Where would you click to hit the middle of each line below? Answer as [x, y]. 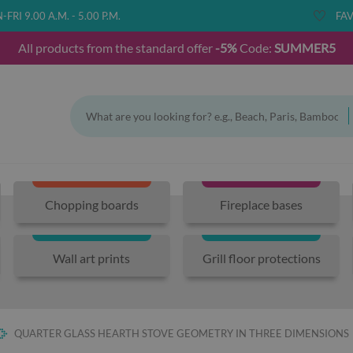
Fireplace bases [262, 204]
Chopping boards [91, 204]
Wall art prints [92, 258]
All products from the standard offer [116, 48]
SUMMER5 [303, 48]
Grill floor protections [261, 258]
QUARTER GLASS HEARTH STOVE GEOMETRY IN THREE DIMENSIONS [182, 333]
